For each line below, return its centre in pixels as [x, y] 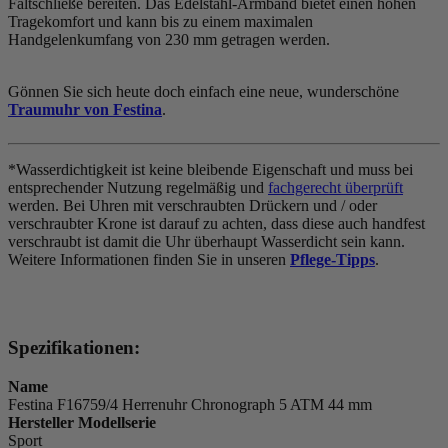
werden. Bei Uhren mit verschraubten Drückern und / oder [192, 205]
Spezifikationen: [74, 348]
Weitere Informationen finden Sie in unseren [149, 259]
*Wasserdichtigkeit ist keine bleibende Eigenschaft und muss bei [210, 169]
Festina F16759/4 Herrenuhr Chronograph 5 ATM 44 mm [190, 405]
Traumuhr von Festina [85, 109]
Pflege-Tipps [332, 259]
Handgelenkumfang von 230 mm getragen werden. [169, 39]
